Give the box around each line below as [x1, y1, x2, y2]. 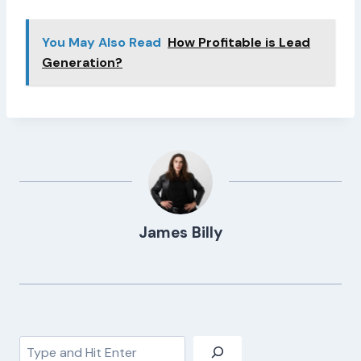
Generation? [42, 54, 122, 72]
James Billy [138, 222, 223, 243]
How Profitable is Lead [168, 34, 310, 52]
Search [19, 337, 60, 355]
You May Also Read [42, 34, 161, 52]
